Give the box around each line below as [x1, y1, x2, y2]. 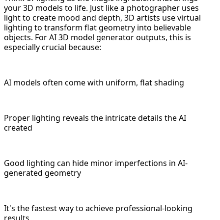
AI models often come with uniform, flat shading [4, 77, 184, 88]
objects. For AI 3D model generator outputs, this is [4, 31, 191, 43]
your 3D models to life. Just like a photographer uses [4, 2, 199, 13]
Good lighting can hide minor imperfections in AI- [4, 157, 188, 168]
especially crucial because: [4, 41, 101, 53]
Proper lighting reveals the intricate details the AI [4, 112, 186, 123]
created [4, 122, 32, 133]
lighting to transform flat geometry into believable [4, 22, 191, 33]
